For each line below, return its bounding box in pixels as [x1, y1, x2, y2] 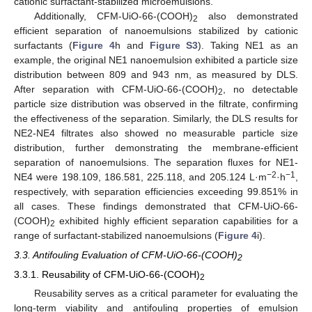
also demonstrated [197, 10, 299, 22]
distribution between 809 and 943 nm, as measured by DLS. [14, 68, 298, 80]
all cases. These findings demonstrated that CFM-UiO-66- [14, 200, 298, 212]
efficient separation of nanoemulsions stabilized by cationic [14, 24, 298, 36]
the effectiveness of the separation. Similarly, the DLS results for [14, 112, 298, 124]
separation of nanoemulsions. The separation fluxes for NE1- [14, 156, 298, 168]
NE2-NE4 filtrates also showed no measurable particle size [14, 127, 298, 139]
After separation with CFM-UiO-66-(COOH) [14, 83, 218, 95]
